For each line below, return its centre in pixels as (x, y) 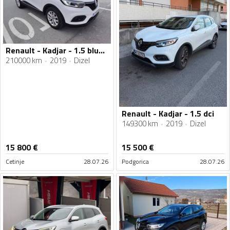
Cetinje (15, 161)
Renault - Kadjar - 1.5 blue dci (102, 51)
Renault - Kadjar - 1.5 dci (168, 113)
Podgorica (135, 161)
